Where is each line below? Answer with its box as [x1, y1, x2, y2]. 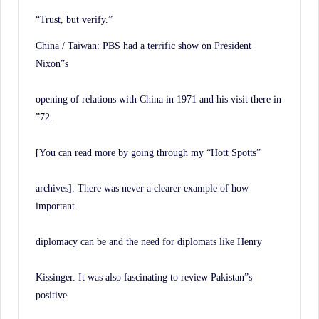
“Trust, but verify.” [36, 13, 113, 25]
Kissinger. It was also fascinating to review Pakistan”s [36, 271, 252, 283]
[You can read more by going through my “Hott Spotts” [36, 146, 261, 158]
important [36, 199, 75, 211]
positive [36, 288, 67, 300]
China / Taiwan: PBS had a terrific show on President [36, 39, 251, 51]
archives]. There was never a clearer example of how [36, 182, 249, 194]
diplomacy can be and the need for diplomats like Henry [36, 235, 262, 247]
